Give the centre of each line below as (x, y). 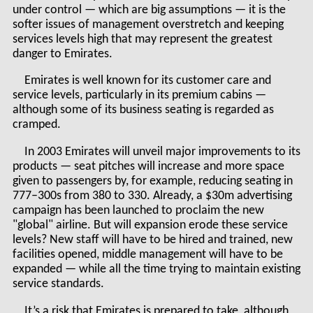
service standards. (58, 284)
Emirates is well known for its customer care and (148, 81)
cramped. (36, 125)
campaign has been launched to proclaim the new (138, 210)
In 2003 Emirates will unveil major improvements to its (163, 152)
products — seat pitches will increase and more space (148, 166)
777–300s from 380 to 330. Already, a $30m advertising (152, 196)
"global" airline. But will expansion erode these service (150, 225)
